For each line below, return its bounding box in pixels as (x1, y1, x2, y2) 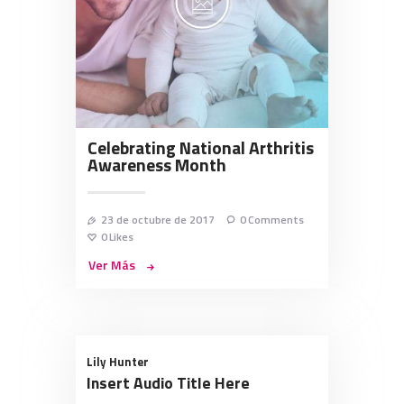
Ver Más (88, 255, 135, 275)
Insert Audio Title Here (86, 371, 250, 396)
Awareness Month (87, 151, 226, 179)
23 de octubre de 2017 (101, 210, 215, 228)
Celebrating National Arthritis (87, 133, 314, 161)
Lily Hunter (86, 353, 149, 372)
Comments (248, 210, 305, 228)
